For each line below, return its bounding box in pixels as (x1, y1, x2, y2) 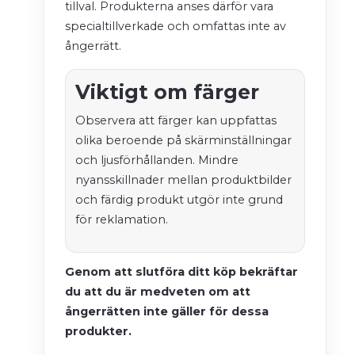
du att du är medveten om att (65, 284, 250, 300)
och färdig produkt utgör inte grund (75, 193, 283, 208)
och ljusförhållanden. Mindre (75, 153, 239, 168)
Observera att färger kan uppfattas (75, 113, 277, 128)
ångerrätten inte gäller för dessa (65, 304, 269, 319)
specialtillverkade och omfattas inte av (65, 19, 286, 34)
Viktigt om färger (75, 80, 259, 105)
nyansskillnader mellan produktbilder (75, 173, 292, 188)
